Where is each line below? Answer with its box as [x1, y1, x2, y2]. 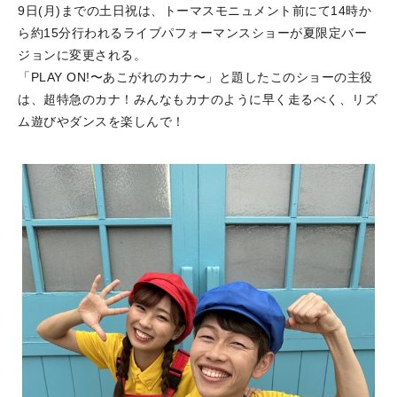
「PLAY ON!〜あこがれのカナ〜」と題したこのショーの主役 [18, 69, 373, 84]
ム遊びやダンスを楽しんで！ [18, 113, 185, 128]
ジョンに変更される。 [18, 47, 146, 62]
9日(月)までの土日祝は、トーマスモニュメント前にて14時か [18, 3, 371, 18]
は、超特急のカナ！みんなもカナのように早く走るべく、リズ [18, 91, 378, 106]
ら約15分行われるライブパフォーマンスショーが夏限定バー [18, 25, 367, 40]
